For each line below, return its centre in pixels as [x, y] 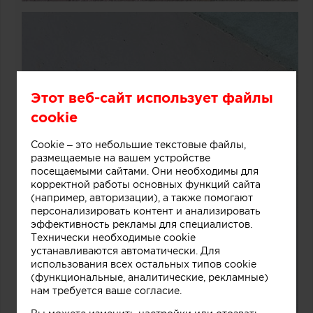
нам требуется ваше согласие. [106, 290]
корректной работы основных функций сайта [146, 184]
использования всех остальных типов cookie [144, 264]
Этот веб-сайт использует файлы [152, 97]
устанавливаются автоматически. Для [125, 250]
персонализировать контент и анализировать [146, 211]
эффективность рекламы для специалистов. [141, 224]
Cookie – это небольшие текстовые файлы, [138, 144]
